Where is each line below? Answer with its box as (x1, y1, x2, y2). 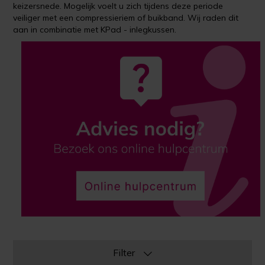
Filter (112, 246, 137, 258)
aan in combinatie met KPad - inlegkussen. (13, 24, 177, 35)
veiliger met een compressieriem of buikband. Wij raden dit (13, 12, 239, 23)
